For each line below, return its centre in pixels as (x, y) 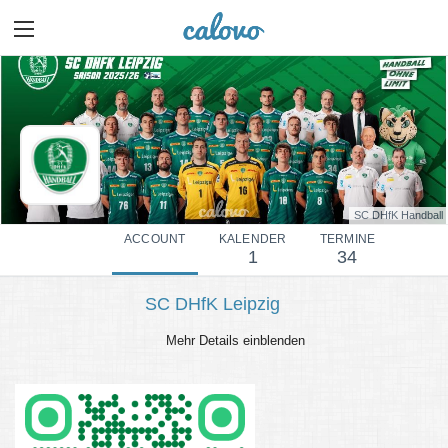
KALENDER (252, 239)
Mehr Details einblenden (234, 341)
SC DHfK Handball (398, 215)
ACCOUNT (155, 239)
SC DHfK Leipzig (212, 304)
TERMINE (347, 239)
